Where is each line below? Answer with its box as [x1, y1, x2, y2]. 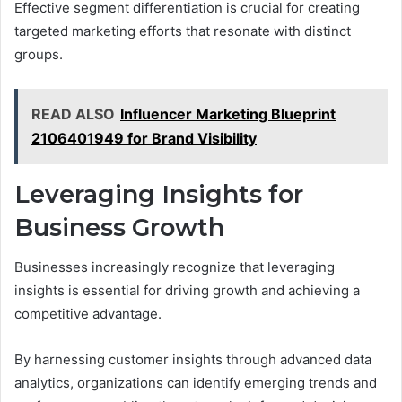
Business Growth [14, 212, 224, 242]
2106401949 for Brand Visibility [31, 128, 257, 147]
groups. [14, 45, 63, 63]
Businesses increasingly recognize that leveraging [14, 258, 335, 276]
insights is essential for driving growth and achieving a [14, 282, 360, 300]
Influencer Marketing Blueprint [120, 104, 336, 123]
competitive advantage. [14, 305, 162, 323]
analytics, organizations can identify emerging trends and [14, 374, 377, 392]
